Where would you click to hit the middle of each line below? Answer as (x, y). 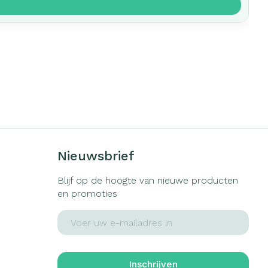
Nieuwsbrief (96, 156)
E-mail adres (86, 215)
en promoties (87, 194)
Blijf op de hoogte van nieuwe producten (147, 180)
